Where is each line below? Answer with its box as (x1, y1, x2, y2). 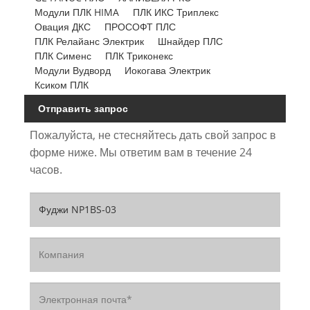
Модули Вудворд (34, 64, 111, 77)
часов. (29, 161, 62, 177)
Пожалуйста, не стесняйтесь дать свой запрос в (29, 127, 276, 143)
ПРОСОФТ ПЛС (104, 20, 176, 34)
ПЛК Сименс (34, 49, 91, 63)
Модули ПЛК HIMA (34, 6, 119, 19)
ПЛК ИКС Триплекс (132, 6, 219, 19)
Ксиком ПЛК (34, 78, 89, 92)
